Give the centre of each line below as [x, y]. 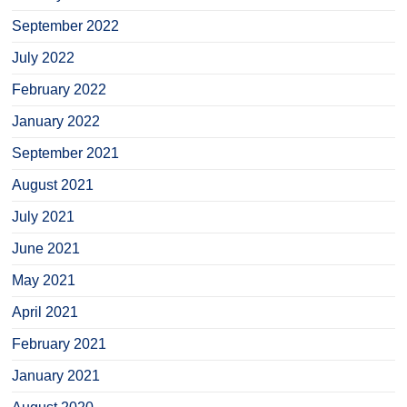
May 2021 [44, 280]
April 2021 [45, 312]
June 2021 [46, 248]
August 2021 [53, 185]
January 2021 [56, 376]
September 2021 [66, 153]
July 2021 [44, 217]
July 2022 [44, 58]
